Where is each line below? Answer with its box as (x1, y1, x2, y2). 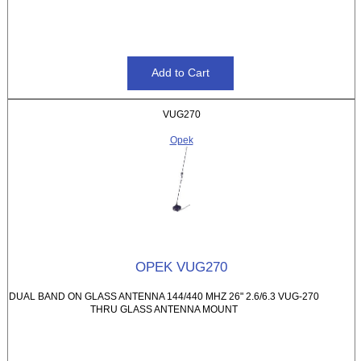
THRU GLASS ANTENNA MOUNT (90, 304, 239, 315)
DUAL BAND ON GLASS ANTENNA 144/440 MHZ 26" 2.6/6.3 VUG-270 (9, 291, 320, 302)
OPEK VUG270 (135, 259, 227, 276)
